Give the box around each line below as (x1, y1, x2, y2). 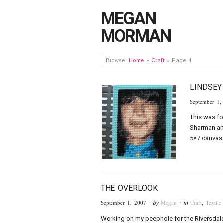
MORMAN (101, 26, 171, 46)
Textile (206, 198, 221, 206)
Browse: (106, 57, 127, 65)
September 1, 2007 (101, 198, 146, 206)
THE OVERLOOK (101, 183, 158, 193)
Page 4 (172, 57, 192, 65)
